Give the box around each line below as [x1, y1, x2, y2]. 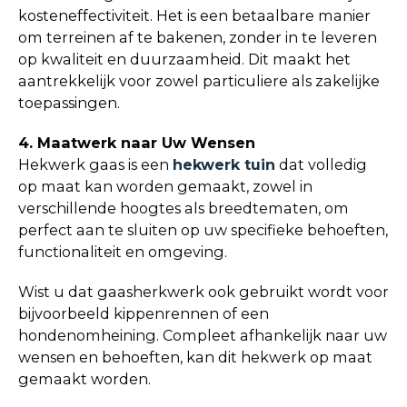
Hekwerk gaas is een [18, 154, 173, 174]
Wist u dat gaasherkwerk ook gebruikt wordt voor [18, 282, 389, 301]
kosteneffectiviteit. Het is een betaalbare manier [18, 5, 371, 25]
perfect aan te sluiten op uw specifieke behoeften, [18, 220, 388, 239]
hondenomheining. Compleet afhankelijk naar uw [18, 325, 387, 344]
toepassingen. [18, 93, 120, 112]
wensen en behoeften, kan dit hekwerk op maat [18, 347, 372, 366]
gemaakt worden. [18, 369, 151, 388]
